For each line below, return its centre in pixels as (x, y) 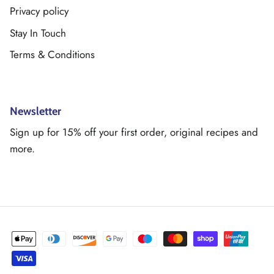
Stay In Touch (38, 33)
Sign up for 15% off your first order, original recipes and (134, 132)
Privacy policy (39, 11)
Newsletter (35, 111)
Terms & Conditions (52, 55)
